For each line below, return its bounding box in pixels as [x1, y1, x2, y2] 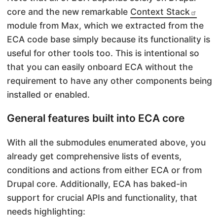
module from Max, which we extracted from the [7, 20, 204, 31]
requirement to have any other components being [7, 75, 212, 86]
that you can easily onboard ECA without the [7, 61, 193, 72]
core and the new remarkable [7, 6, 130, 17]
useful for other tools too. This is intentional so [7, 47, 199, 58]
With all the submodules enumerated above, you [7, 137, 206, 148]
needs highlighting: [7, 206, 85, 217]
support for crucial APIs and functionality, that [7, 192, 197, 203]
